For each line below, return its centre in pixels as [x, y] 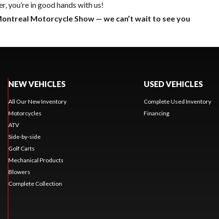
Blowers [19, 172]
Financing [156, 113]
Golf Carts [21, 148]
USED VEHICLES [173, 84]
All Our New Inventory [37, 101]
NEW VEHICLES [37, 84]
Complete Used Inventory [177, 101]
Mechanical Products [36, 160]
